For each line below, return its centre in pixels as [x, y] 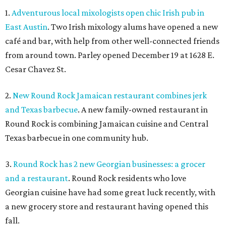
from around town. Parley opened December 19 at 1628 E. [110, 55]
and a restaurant [37, 178]
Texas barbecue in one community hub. [77, 138]
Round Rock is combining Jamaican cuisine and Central [107, 124]
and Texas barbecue [41, 109]
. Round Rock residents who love [127, 178]
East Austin [26, 27]
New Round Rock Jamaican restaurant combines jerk [110, 95]
